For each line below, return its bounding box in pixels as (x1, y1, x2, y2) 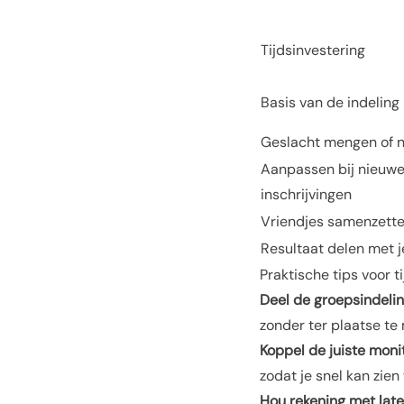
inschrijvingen (261, 185, 352, 204)
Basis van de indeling (261, 93, 399, 112)
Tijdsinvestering (261, 41, 365, 60)
